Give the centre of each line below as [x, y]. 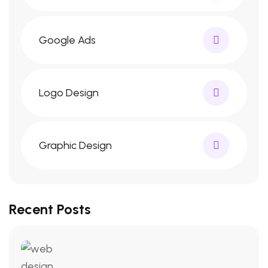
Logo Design [69, 93]
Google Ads [67, 40]
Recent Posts [50, 209]
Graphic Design [75, 145]
